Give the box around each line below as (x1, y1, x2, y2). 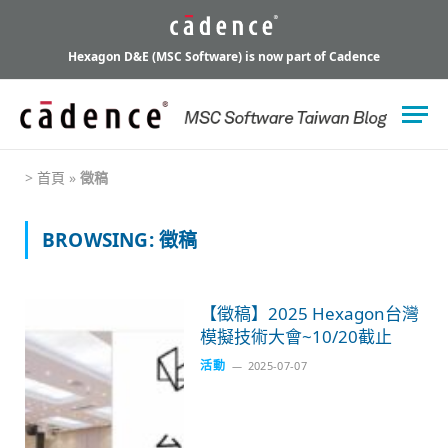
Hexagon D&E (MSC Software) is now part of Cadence (68, 47, 380, 65)
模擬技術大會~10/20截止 (200, 324, 393, 348)
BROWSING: (42, 226, 159, 253)
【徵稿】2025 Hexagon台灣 (200, 301, 420, 325)
